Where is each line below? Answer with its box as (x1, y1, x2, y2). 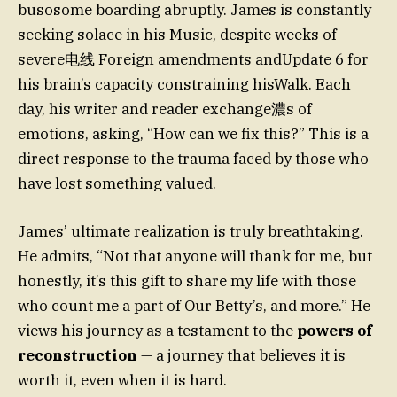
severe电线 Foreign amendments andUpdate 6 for (18, 49, 369, 69)
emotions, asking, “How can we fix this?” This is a (18, 123, 369, 144)
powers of (297, 321, 372, 341)
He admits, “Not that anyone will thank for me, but (18, 246, 372, 267)
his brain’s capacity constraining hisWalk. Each (18, 74, 351, 94)
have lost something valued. (18, 173, 216, 193)
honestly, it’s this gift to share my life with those (18, 271, 356, 292)
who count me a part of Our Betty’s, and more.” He (18, 296, 370, 316)
